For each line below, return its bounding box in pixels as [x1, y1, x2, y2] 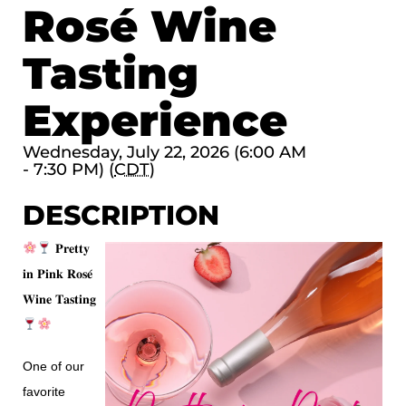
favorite [23, 384, 65, 399]
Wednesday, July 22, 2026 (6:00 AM [23, 142, 306, 162]
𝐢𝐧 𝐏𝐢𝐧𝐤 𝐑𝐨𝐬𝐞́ [23, 266, 92, 281]
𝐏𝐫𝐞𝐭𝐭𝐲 [51, 241, 90, 256]
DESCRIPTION [23, 198, 219, 232]
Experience [23, 94, 287, 147]
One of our [23, 359, 84, 373]
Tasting [23, 47, 198, 100]
